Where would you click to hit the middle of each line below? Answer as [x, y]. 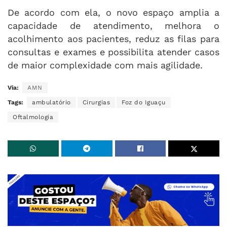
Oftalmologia [33, 117]
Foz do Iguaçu [144, 102]
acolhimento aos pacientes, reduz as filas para [113, 39]
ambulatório [51, 102]
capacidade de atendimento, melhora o [113, 25]
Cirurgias [96, 102]
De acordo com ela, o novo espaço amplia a [113, 12]
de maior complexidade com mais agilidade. [105, 65]
